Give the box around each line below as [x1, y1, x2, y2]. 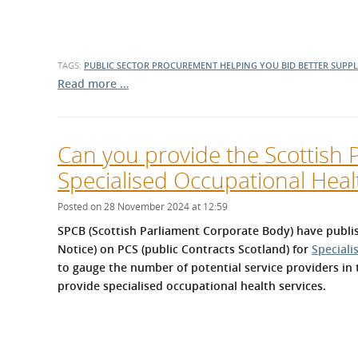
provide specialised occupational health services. [58, 278, 326, 293]
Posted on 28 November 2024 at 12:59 [58, 200, 228, 213]
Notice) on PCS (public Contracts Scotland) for [58, 241, 312, 257]
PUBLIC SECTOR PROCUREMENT [84, 59, 220, 71]
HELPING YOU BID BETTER [220, 59, 331, 71]
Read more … [58, 76, 129, 91]
